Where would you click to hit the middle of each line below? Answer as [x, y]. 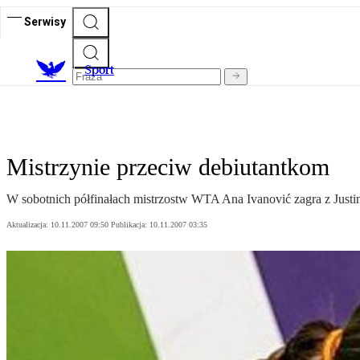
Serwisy [45, 21]
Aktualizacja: [29, 225]
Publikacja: [130, 225]
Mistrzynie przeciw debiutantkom [168, 167]
